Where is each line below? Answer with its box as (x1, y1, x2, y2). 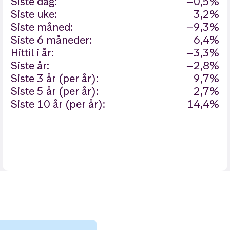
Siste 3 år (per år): (11, 71, 99, 85)
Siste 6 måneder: (11, 33, 92, 47)
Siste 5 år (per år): (11, 84, 99, 98)
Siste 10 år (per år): (11, 97, 106, 111)
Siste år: (11, 59, 50, 72)
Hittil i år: (11, 46, 54, 60)
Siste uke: (11, 7, 57, 21)
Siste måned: (11, 20, 73, 34)
